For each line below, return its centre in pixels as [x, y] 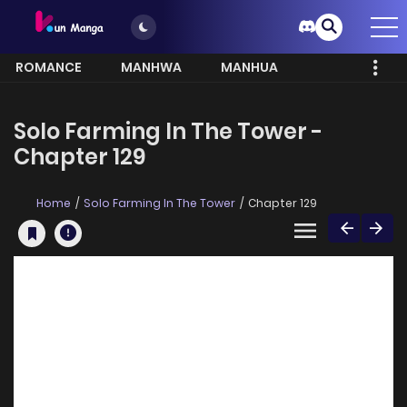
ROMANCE [49, 68]
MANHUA [249, 68]
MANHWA [151, 68]
